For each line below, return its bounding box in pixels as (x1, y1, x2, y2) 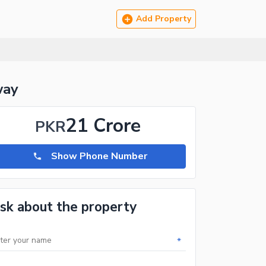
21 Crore (66, 112, 141, 138)
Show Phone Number (51, 150, 147, 163)
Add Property (136, 13, 191, 24)
